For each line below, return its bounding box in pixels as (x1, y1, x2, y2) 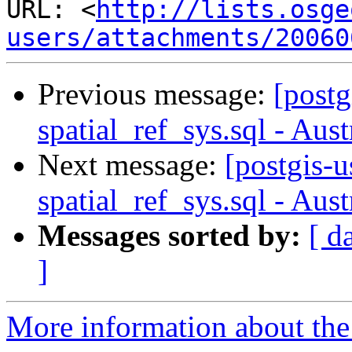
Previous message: (38, 77, 273, 112)
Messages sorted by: (38, 218, 301, 253)
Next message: (38, 148, 225, 182)
